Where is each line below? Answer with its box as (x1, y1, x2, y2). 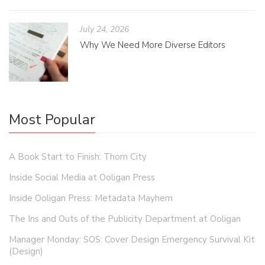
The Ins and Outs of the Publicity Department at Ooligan (9, 213, 241, 225)
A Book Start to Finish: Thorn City (9, 151, 147, 163)
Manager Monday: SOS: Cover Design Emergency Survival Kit (9, 234, 255, 246)
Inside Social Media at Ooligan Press (9, 172, 155, 184)
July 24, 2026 (80, 24, 129, 35)
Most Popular (9, 110, 95, 130)
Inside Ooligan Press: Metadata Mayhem (9, 192, 173, 205)
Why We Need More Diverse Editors (80, 39, 225, 51)
